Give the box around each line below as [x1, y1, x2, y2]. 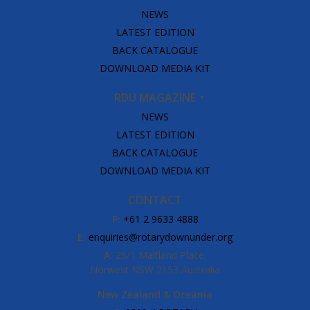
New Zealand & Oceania [98, 287, 212, 301]
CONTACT [128, 192, 182, 208]
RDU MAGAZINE [114, 89, 196, 105]
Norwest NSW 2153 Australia [90, 262, 220, 276]
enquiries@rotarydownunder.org [89, 230, 232, 244]
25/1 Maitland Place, [112, 248, 207, 262]
